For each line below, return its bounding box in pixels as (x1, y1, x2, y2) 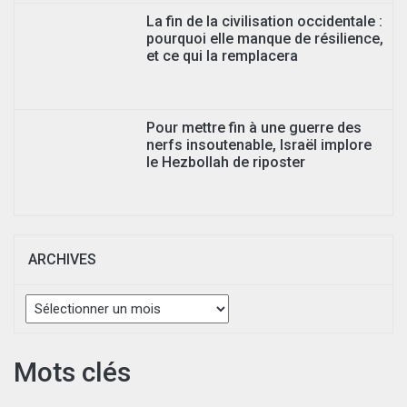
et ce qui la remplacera (146, 46, 298, 65)
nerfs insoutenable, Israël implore (146, 135, 372, 154)
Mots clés (14, 355, 131, 388)
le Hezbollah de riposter (146, 153, 305, 171)
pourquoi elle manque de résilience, (146, 29, 383, 47)
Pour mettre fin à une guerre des (146, 118, 362, 136)
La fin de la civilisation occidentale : (146, 12, 382, 30)
